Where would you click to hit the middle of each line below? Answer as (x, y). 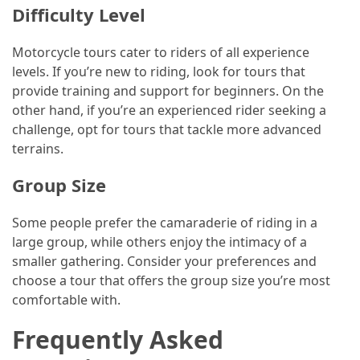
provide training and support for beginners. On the (168, 90)
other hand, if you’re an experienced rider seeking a (169, 110)
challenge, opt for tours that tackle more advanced (167, 129)
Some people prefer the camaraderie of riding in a (165, 222)
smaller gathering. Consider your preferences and (164, 261)
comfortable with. (66, 299)
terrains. (38, 148)
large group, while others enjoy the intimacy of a (160, 241)
